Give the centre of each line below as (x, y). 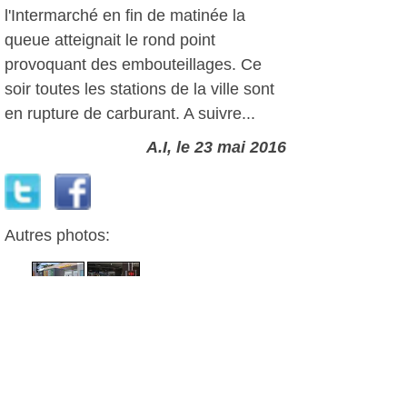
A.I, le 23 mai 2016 (216, 147)
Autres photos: (57, 235)
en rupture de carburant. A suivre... (130, 114)
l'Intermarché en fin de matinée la (125, 15)
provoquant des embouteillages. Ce (133, 65)
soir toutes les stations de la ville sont (139, 89)
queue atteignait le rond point (110, 40)
